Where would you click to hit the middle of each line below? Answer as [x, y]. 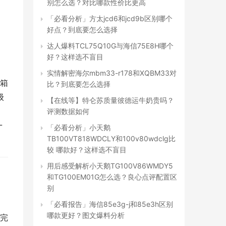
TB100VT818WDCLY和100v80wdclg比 [111, 138]
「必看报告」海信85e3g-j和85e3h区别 [110, 204]
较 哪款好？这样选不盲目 [87, 150]
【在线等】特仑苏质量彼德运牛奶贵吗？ [110, 100]
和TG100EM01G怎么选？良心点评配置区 [112, 177]
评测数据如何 [68, 111]
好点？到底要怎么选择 [82, 30]
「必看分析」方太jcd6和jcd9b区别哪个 [110, 18]
